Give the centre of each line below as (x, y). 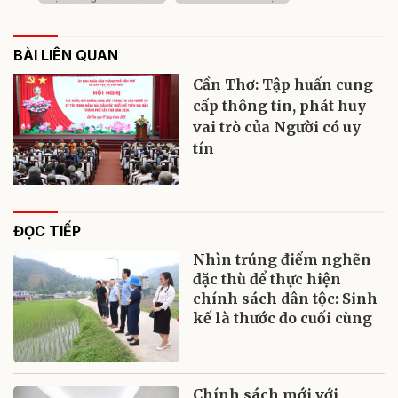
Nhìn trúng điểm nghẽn (283, 260)
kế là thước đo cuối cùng (283, 318)
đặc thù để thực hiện (267, 279)
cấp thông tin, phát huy (280, 106)
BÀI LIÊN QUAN (66, 56)
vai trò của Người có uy (277, 127)
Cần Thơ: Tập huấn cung (283, 85)
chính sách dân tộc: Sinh (286, 299)
